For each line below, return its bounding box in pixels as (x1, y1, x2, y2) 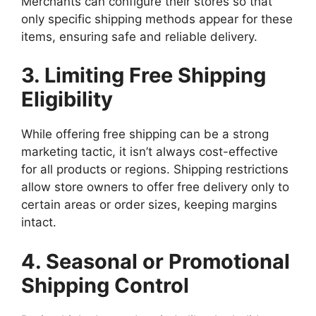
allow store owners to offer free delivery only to (21, 180, 289, 194)
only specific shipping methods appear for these (21, 11, 293, 26)
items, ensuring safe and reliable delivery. (21, 29, 257, 44)
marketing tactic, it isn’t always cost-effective (21, 145, 278, 159)
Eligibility (21, 87, 113, 111)
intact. (21, 215, 56, 229)
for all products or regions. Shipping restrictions (21, 162, 288, 176)
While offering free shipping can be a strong (21, 127, 269, 141)
